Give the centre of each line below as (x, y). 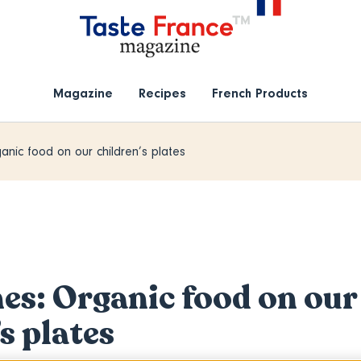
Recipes (162, 93)
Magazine (83, 93)
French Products (259, 93)
